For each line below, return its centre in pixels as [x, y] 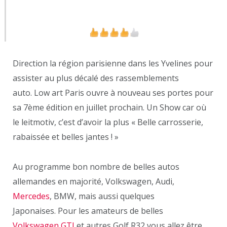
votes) [145, 18]
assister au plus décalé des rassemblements [96, 78]
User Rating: [95, 18]
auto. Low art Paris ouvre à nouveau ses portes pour [113, 93]
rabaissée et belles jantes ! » [66, 137]
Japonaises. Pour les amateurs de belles [88, 211]
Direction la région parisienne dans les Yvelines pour [113, 64]
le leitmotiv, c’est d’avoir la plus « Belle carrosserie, [108, 122]
